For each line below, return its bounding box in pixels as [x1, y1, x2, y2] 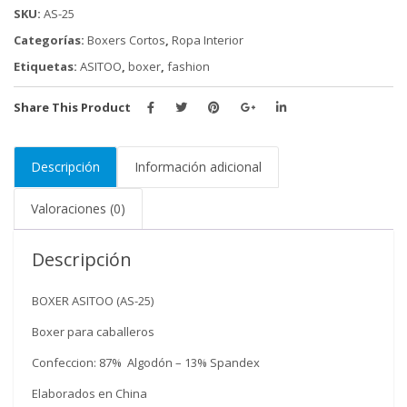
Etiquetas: [14, 57, 80, 74]
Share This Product [14, 98, 131, 115]
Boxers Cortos [87, 31, 165, 48]
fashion [167, 57, 210, 74]
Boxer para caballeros [32, 323, 154, 340]
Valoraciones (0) [31, 199, 125, 217]
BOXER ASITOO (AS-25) [32, 292, 154, 309]
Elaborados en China [32, 384, 147, 402]
